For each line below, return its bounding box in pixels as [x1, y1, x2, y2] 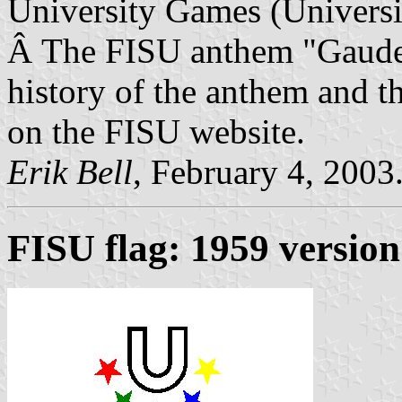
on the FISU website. [7, 111, 305, 151]
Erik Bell [7, 152, 133, 191]
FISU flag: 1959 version [7, 226, 400, 269]
